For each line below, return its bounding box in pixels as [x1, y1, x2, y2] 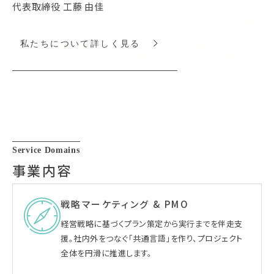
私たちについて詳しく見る [20, 38, 141, 49]
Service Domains [12, 145, 80, 155]
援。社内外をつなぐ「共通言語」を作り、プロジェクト [61, 232, 243, 244]
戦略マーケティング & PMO [61, 197, 189, 210]
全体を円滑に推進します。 [61, 246, 152, 259]
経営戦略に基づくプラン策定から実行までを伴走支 [61, 217, 243, 229]
